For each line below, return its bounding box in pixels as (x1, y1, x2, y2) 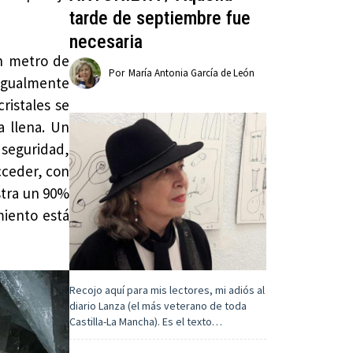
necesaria (69, 31, 143, 54)
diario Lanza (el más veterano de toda (69, 299, 247, 314)
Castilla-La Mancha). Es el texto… (69, 314, 223, 329)
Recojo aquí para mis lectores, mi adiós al (69, 283, 266, 298)
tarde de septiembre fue (69, 7, 251, 30)
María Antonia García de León (128, 66, 255, 80)
